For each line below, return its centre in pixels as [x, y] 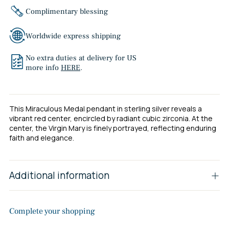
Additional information [59, 175]
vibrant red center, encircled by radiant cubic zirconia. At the [111, 118]
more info [43, 67]
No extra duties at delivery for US [81, 58]
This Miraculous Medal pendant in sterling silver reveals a [106, 108]
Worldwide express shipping [73, 36]
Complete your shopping [52, 211]
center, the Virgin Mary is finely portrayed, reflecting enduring [113, 128]
